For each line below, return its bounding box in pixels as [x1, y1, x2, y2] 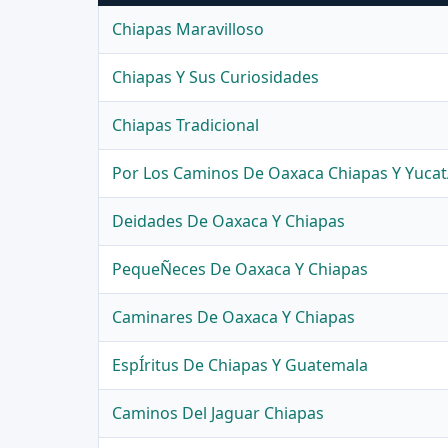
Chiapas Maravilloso [112, 18, 265, 41]
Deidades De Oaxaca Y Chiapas [112, 210, 346, 233]
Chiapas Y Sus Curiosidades [112, 66, 320, 89]
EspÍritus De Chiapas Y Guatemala [112, 354, 369, 377]
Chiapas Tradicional [112, 114, 260, 137]
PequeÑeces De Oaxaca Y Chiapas [112, 258, 369, 281]
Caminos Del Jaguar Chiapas [112, 402, 325, 425]
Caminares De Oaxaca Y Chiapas [112, 306, 356, 329]
